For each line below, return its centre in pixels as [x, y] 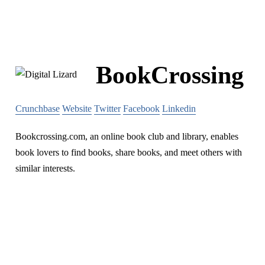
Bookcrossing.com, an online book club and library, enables [127, 136]
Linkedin [179, 108]
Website [77, 108]
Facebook [141, 108]
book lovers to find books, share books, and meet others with [129, 152]
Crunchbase [38, 108]
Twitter [107, 108]
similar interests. [45, 168]
